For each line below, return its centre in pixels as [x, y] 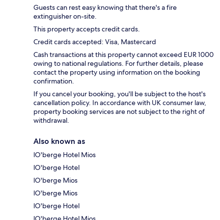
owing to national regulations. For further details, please [118, 64]
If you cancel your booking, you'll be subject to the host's [120, 94]
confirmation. [54, 81]
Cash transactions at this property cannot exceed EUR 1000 [124, 55]
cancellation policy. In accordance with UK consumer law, [120, 103]
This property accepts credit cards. [87, 29]
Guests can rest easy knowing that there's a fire [105, 8]
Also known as [59, 141]
